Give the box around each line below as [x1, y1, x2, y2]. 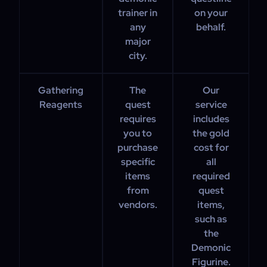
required [192, 170, 230, 182]
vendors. [118, 198, 157, 211]
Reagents [39, 98, 82, 111]
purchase [117, 141, 158, 154]
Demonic [191, 241, 231, 254]
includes [193, 113, 229, 125]
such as [195, 213, 227, 225]
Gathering [38, 84, 83, 97]
